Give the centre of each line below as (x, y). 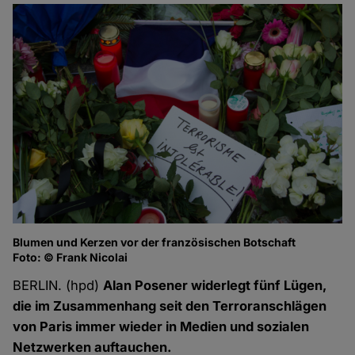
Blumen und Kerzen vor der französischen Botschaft (155, 242)
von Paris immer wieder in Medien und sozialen (161, 327)
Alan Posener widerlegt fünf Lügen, (215, 286)
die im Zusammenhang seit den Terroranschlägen (170, 306)
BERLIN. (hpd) (58, 286)
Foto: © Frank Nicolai (71, 258)
